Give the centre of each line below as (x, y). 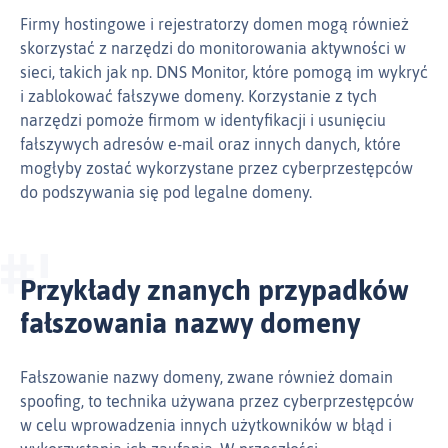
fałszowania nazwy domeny (190, 323)
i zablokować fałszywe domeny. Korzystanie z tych (198, 96)
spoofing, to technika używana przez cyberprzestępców (217, 401)
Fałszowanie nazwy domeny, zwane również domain (206, 377)
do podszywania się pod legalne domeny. (166, 192)
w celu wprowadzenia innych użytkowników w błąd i (206, 425)
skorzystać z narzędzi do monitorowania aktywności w (213, 48)
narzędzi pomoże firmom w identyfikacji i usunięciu (203, 120)
